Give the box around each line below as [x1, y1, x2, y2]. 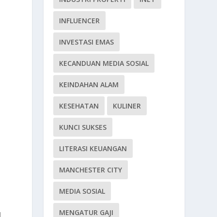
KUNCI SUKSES [59, 122, 107, 132]
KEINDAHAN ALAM [59, 79, 119, 89]
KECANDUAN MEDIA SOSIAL [59, 58, 149, 68]
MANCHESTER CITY [59, 165, 123, 174]
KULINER [113, 101, 141, 110]
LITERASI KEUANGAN [59, 143, 127, 153]
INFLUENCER [59, 15, 100, 25]
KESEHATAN [59, 101, 99, 110]
